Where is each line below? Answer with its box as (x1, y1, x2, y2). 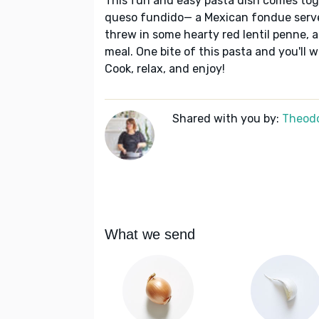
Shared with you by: (172, 112, 282, 126)
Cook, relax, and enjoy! (105, 62, 225, 76)
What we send (105, 226, 195, 243)
